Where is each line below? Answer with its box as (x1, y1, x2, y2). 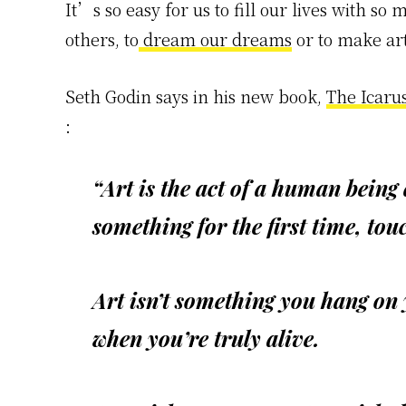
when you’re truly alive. (92, 324, 320, 353)
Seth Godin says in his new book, (65, 84, 326, 109)
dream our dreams (139, 27, 292, 52)
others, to (65, 27, 139, 52)
